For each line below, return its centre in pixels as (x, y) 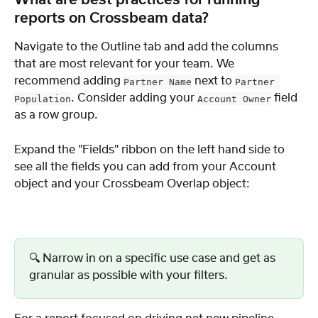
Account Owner (234, 99)
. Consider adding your (134, 98)
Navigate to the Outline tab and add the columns (148, 47)
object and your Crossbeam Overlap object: (132, 183)
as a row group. (56, 115)
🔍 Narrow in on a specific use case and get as (154, 259)
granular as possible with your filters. (128, 276)
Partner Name (158, 82)
